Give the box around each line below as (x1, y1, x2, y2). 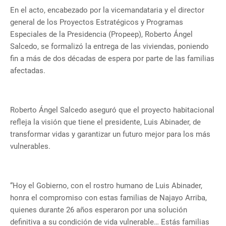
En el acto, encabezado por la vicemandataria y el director (10, 6, 204, 15)
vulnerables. (10, 142, 50, 151)
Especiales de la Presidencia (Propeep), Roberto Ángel (10, 30, 193, 39)
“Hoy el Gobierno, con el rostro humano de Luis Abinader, (10, 181, 202, 191)
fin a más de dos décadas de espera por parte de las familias (10, 54, 214, 64)
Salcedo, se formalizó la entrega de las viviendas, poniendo (10, 42, 209, 51)
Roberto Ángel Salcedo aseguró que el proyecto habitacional (10, 105, 214, 115)
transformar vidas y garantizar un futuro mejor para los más (10, 130, 210, 139)
